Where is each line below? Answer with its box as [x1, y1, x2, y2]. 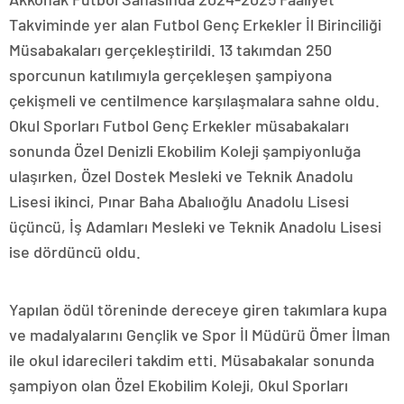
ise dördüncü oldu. [9, 242, 141, 262]
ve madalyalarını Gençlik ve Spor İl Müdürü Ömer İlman [9, 325, 390, 344]
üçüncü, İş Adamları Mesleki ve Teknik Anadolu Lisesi [9, 216, 381, 236]
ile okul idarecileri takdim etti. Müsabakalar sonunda [9, 350, 374, 370]
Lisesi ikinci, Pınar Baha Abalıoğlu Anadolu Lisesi [9, 191, 349, 211]
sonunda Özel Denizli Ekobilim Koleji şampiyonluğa [9, 141, 361, 161]
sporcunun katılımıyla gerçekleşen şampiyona [9, 65, 332, 85]
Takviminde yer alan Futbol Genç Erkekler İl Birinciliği [9, 14, 381, 34]
